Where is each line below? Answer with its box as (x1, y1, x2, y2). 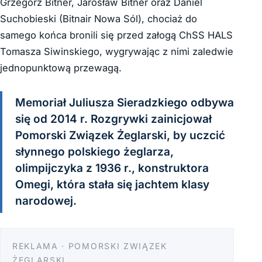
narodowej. (15, 194, 77, 208)
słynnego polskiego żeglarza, (15, 145, 174, 159)
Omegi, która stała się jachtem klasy (15, 178, 209, 192)
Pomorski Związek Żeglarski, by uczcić (15, 129, 225, 143)
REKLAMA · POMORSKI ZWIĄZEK (12, 241, 167, 251)
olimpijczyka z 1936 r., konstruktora (15, 161, 209, 175)
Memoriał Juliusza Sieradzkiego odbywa (15, 96, 234, 110)
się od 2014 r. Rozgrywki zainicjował (15, 112, 212, 126)
